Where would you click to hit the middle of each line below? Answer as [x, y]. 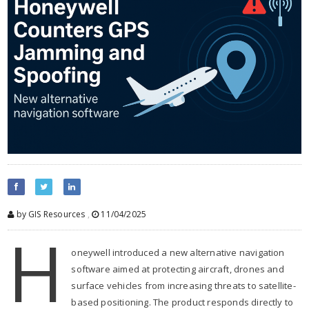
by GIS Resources [50, 214]
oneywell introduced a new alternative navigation [178, 252]
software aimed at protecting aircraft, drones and [178, 269]
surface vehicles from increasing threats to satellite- [183, 285]
